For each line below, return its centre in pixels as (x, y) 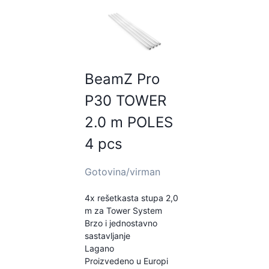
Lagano (99, 249)
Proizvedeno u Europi (126, 261)
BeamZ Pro (122, 79)
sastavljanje (107, 236)
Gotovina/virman (122, 172)
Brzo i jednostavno (121, 223)
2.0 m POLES (128, 122)
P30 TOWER (125, 101)
